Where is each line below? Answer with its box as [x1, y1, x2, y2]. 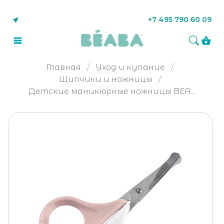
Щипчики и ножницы [59, 74, 152, 84]
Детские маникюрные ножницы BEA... [28, 86, 195, 96]
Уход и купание [95, 62, 165, 72]
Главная [46, 62, 81, 72]
